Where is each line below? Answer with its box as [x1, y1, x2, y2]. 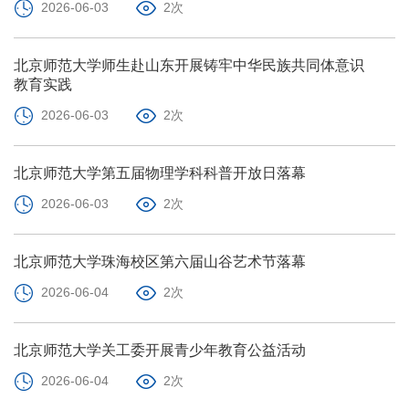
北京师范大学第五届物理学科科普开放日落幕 [14, 164, 306, 181]
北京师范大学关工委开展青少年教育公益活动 [14, 341, 306, 358]
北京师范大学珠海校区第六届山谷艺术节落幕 [14, 253, 306, 269]
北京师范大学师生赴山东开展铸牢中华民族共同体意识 [14, 57, 364, 73]
